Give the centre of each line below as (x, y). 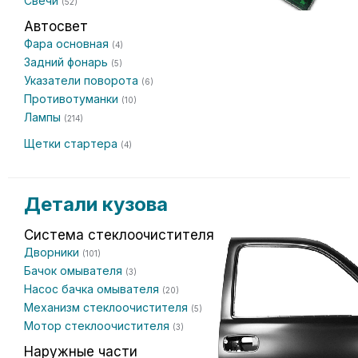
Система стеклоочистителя (119, 235)
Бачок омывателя (75, 270)
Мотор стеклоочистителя (98, 326)
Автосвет (56, 26)
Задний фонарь (68, 62)
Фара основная (68, 44)
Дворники (53, 252)
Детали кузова (96, 204)
